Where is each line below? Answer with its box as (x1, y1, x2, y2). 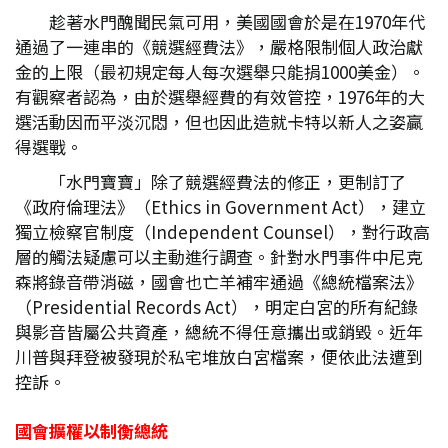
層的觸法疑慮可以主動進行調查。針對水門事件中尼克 (15, 244, 423, 269)
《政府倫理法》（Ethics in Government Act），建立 (15, 194, 426, 219)
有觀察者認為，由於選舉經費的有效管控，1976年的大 (15, 84, 425, 109)
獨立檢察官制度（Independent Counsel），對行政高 (15, 219, 430, 244)
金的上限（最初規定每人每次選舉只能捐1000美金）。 (15, 59, 425, 84)
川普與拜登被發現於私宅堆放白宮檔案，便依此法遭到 (15, 344, 423, 369)
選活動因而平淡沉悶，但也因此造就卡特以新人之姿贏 (15, 109, 423, 134)
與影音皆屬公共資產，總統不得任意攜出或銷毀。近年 (15, 319, 423, 344)
